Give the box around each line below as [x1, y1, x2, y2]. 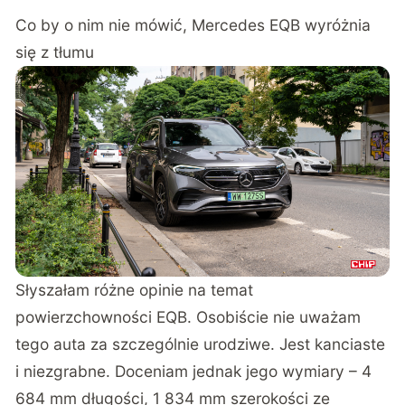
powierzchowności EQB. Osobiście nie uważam [15, 306, 362, 326]
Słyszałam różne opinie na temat [15, 279, 254, 299]
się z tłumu [15, 42, 95, 62]
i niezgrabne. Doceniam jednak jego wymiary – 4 [15, 361, 372, 381]
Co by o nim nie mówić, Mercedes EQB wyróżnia [15, 15, 372, 35]
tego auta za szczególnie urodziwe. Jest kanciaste [15, 334, 386, 353]
